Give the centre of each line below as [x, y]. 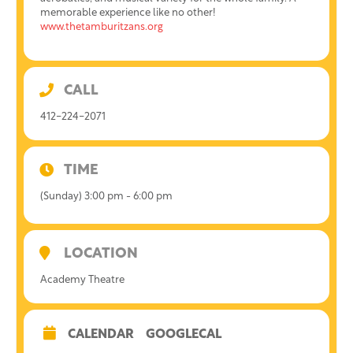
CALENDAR [101, 335]
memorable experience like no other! [128, 13]
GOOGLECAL [184, 335]
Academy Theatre [82, 280]
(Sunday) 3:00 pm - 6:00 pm [106, 197]
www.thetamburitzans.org [102, 27]
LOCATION [101, 254]
